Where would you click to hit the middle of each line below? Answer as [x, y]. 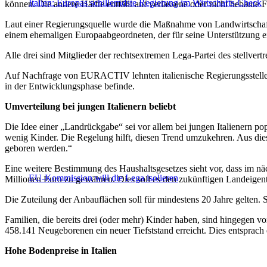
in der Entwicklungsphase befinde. [70, 86]
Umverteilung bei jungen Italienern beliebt [90, 107]
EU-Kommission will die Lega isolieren [103, 178]
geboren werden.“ [38, 148]
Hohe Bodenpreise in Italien [61, 251]
